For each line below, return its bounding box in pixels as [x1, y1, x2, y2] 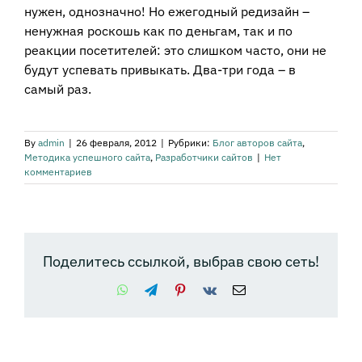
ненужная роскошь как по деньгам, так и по [24, 23, 293, 40]
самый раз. [24, 81, 91, 98]
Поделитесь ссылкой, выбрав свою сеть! [43, 251, 319, 271]
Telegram [156, 282, 204, 296]
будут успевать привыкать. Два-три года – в [24, 61, 296, 78]
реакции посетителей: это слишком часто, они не [24, 42, 326, 59]
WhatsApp [127, 282, 183, 296]
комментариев [24, 166, 92, 179]
